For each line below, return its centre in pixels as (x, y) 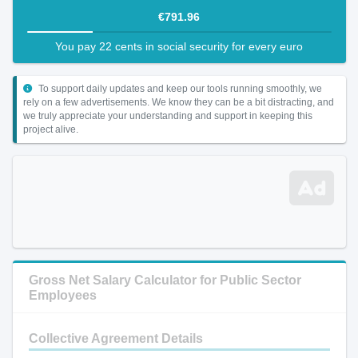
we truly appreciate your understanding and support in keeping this (167, 116)
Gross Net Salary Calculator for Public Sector (165, 280)
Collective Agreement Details (115, 338)
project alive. (50, 129)
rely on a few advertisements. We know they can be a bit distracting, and (178, 102)
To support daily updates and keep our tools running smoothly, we (179, 89)
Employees (62, 295)
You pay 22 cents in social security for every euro (179, 46)
